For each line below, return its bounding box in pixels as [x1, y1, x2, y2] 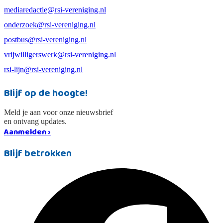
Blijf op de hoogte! [4, 85, 88, 101]
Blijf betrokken [4, 145, 72, 161]
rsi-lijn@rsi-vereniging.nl [4, 65, 83, 74]
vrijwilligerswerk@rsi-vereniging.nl [4, 50, 116, 59]
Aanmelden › [4, 126, 51, 138]
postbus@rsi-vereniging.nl [4, 35, 87, 44]
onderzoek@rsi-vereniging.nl [4, 20, 96, 29]
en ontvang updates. [4, 117, 67, 126]
